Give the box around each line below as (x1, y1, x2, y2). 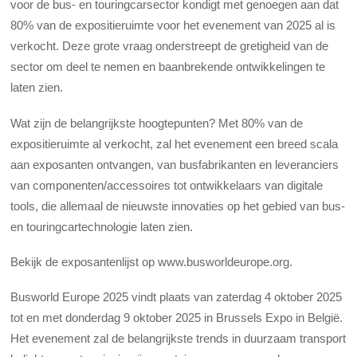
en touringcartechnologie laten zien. (10, 219, 194, 233)
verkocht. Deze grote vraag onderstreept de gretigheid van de (10, 39, 329, 53)
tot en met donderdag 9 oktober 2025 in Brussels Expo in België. (10, 311, 343, 325)
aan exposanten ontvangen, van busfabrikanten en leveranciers (10, 157, 339, 171)
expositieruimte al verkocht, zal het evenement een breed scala (10, 136, 339, 151)
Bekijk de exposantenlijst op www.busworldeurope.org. (10, 254, 293, 269)
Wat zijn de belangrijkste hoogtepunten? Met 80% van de (10, 116, 304, 130)
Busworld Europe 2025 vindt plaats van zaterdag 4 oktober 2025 (10, 290, 343, 304)
